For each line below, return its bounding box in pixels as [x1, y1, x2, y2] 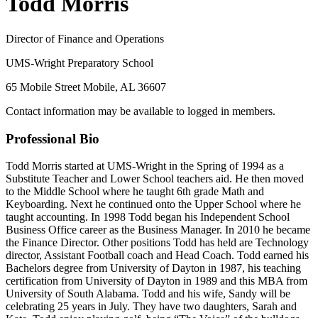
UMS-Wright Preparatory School [6, 56, 153, 69]
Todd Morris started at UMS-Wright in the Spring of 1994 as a [6, 160, 284, 172]
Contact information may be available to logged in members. [6, 104, 275, 117]
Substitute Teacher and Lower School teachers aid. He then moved [6, 172, 304, 185]
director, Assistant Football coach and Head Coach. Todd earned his [6, 249, 309, 262]
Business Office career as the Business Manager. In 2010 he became [6, 224, 310, 236]
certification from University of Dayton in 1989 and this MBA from [6, 275, 307, 287]
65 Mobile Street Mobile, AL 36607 [6, 80, 166, 93]
